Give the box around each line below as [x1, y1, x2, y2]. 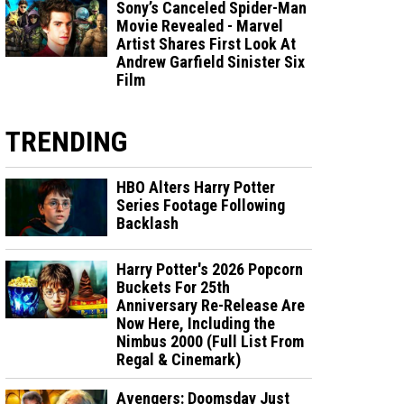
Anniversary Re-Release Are [116, 295, 306, 315]
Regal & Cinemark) [116, 349, 242, 369]
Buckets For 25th [116, 277, 231, 297]
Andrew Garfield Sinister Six [116, 51, 306, 71]
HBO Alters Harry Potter [116, 177, 276, 197]
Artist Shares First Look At [116, 33, 297, 53]
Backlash [116, 213, 179, 233]
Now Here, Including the [116, 313, 276, 333]
